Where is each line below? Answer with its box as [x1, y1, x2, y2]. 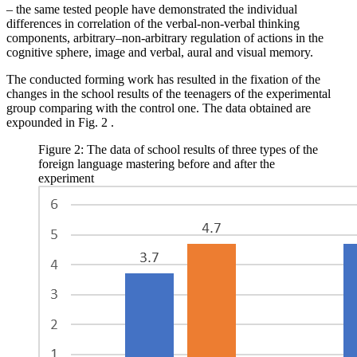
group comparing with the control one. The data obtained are [6, 101, 311, 116]
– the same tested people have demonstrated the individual [6, 2, 297, 17]
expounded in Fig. [6, 116, 101, 130]
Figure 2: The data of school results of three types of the [38, 143, 318, 157]
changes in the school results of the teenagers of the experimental [6, 87, 331, 101]
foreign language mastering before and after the [38, 157, 275, 171]
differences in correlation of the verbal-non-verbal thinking [6, 17, 300, 31]
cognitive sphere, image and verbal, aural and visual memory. [6, 45, 313, 60]
